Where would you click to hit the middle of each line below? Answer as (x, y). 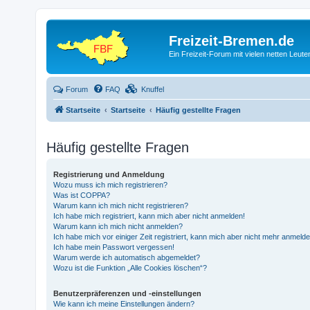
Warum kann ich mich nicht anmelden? (118, 226)
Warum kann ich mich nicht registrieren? (121, 205)
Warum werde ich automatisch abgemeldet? (127, 257)
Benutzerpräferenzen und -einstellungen (128, 293)
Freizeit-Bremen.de (232, 41)
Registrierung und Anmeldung (109, 174)
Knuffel (153, 89)
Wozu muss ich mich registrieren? (111, 184)
